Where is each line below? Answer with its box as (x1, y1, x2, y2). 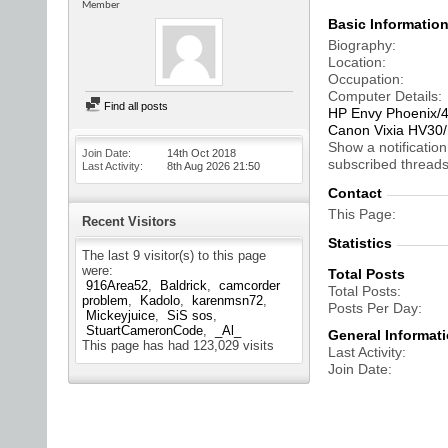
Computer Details (328, 88, 438, 104)
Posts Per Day (328, 300, 418, 316)
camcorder (219, 278, 280, 293)
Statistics (328, 235, 392, 251)
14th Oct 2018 (167, 147, 236, 159)
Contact (328, 185, 382, 201)
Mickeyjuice (86, 308, 155, 323)
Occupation (328, 71, 400, 87)
